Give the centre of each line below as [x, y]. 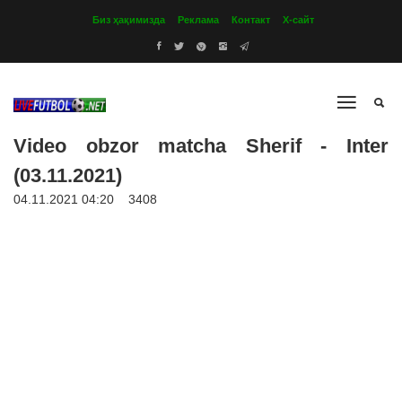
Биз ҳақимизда [129, 20]
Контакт [251, 20]
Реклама [198, 20]
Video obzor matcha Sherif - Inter [201, 146]
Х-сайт [298, 20]
